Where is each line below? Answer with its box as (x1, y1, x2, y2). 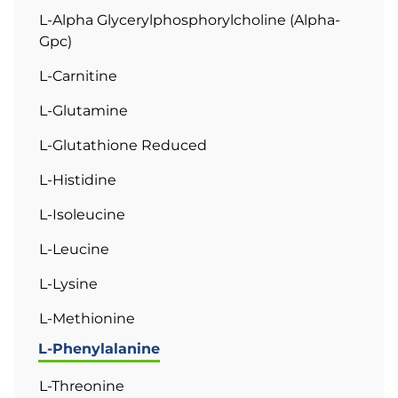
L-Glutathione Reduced (39, 137, 207, 155)
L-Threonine (39, 378, 124, 395)
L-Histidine (39, 171, 116, 189)
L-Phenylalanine (38, 340, 160, 358)
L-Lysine (39, 275, 98, 293)
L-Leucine (39, 241, 109, 259)
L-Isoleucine (39, 206, 125, 224)
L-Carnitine (39, 68, 117, 85)
